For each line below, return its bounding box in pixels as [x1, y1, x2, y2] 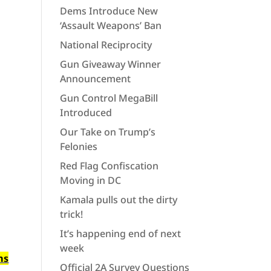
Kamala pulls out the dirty [59, 193, 177, 206]
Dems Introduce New [59, 4, 158, 18]
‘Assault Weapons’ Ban [59, 19, 162, 32]
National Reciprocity [59, 38, 152, 51]
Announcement [59, 72, 131, 85]
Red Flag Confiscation [59, 159, 158, 172]
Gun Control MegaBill [59, 91, 158, 105]
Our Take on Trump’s [59, 125, 155, 139]
